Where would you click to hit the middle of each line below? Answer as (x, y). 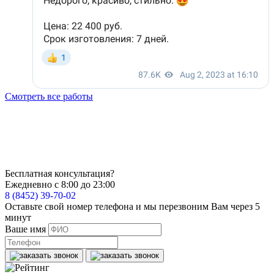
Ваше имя (25, 229)
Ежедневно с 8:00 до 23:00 (60, 184)
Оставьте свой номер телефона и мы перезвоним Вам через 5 (132, 206)
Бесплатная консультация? (60, 173)
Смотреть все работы (49, 96)
